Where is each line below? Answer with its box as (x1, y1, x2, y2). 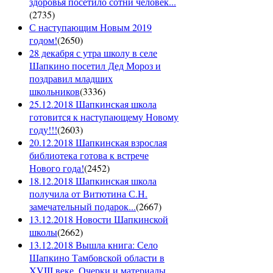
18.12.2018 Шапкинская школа (29, 174, 157, 188)
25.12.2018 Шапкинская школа (29, 97, 157, 111)
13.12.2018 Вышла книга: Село (29, 238, 158, 252)
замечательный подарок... (29, 200, 136, 213)
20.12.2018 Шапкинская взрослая (29, 136, 167, 149)
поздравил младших (29, 72, 113, 85)
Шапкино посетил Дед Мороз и (29, 59, 161, 73)
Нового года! (29, 161, 84, 175)
